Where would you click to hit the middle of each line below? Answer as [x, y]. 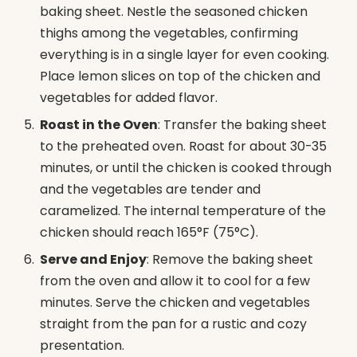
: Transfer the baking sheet [242, 125]
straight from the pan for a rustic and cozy [173, 324]
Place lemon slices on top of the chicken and [180, 76]
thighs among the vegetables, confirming [169, 33]
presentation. [82, 346]
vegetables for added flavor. [129, 98]
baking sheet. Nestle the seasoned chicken [174, 12]
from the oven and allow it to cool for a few [175, 281]
